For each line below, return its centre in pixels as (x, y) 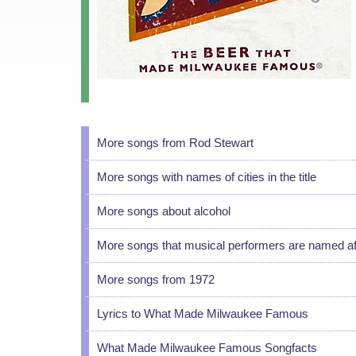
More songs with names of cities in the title (207, 177)
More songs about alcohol (164, 211)
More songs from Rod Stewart (175, 143)
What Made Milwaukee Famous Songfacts (207, 348)
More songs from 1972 (156, 279)
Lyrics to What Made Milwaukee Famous (203, 313)
